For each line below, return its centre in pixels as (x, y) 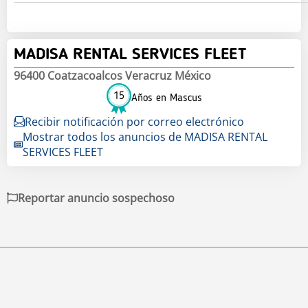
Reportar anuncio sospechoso (96, 198)
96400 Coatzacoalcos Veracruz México (112, 75)
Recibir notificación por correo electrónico (134, 121)
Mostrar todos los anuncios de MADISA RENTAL (145, 136)
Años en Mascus (166, 99)
